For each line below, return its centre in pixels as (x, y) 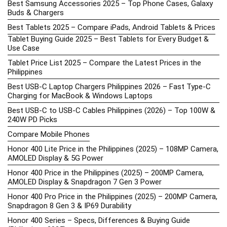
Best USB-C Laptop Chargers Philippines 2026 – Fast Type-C (109, 86)
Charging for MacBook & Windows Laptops (80, 96)
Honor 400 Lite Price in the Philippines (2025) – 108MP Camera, (113, 149)
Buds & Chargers (36, 12)
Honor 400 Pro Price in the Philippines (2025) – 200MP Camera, (112, 196)
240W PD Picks (32, 119)
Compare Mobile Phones (49, 134)
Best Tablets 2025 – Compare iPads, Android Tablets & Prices (111, 27)
